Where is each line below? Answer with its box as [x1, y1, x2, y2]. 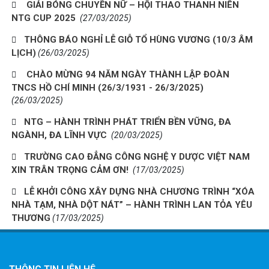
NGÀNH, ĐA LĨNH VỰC [11, 130, 109, 141]
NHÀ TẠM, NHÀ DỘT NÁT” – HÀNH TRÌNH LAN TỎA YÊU [11, 199, 252, 211]
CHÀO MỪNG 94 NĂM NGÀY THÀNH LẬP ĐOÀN [24, 69, 229, 80]
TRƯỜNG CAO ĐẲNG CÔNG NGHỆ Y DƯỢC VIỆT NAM [24, 151, 250, 163]
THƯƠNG [11, 213, 50, 224]
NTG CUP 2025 [11, 13, 78, 24]
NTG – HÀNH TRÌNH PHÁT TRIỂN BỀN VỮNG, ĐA [24, 116, 231, 128]
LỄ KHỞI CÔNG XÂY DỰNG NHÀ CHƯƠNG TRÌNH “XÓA [24, 186, 255, 198]
